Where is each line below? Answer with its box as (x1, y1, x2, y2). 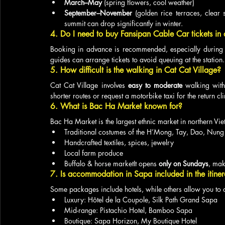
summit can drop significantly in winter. (64, 19, 183, 28)
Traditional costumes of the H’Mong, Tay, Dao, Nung (64, 127, 224, 137)
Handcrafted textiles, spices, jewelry (64, 138, 174, 147)
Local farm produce (64, 148, 123, 158)
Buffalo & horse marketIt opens (64, 159, 159, 168)
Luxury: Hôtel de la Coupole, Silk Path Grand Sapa (64, 195, 217, 204)
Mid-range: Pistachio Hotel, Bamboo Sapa (64, 205, 192, 215)
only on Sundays (159, 159, 208, 168)
